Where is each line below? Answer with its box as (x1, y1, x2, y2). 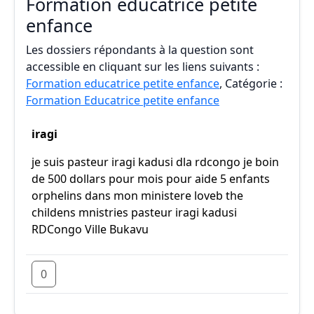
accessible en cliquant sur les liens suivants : (26, 59, 259, 74)
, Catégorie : (219, 76, 282, 91)
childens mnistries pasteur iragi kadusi (32, 205, 237, 220)
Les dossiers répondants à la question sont (26, 42, 254, 57)
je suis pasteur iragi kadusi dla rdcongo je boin (32, 154, 279, 170)
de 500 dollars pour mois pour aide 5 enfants (32, 171, 270, 186)
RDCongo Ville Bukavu (32, 221, 149, 237)
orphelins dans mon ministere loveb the (32, 188, 243, 203)
